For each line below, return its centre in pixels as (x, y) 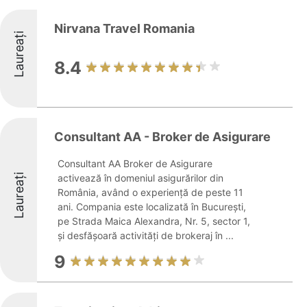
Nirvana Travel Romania (124, 28)
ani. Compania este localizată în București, (152, 207)
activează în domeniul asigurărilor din (140, 178)
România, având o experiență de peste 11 (150, 192)
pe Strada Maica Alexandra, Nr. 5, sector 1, (154, 221)
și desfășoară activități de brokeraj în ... (146, 235)
